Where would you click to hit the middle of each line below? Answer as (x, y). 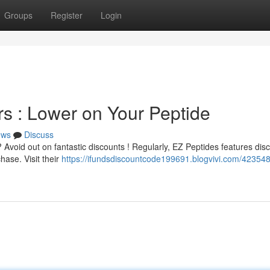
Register (67, 15)
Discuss (39, 134)
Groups (18, 15)
